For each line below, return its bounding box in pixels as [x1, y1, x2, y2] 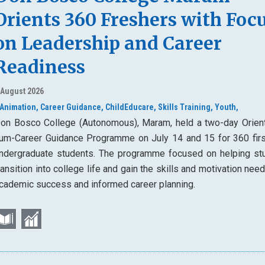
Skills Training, [158, 102, 214, 112]
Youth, [215, 102, 239, 112]
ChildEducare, [105, 102, 157, 112]
